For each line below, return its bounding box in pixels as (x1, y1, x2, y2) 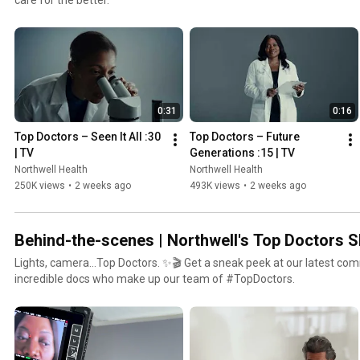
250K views (14, 180, 65, 192)
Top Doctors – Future (190, 130, 300, 144)
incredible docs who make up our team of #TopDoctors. (14, 272, 295, 286)
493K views (190, 180, 240, 192)
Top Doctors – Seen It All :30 (14, 130, 161, 144)
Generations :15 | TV (190, 146, 295, 160)
